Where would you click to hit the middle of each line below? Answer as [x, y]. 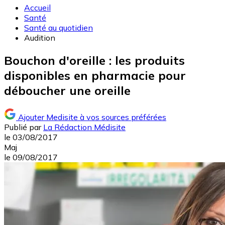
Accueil [37, 8]
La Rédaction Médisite [84, 127]
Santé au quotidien [59, 28]
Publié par [23, 127]
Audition [40, 38]
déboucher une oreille [67, 91]
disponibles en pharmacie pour [95, 76]
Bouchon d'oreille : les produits [94, 61]
